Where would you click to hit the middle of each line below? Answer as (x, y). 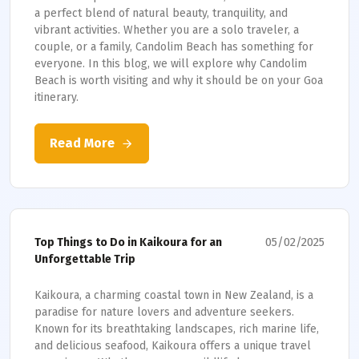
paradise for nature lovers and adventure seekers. (164, 312)
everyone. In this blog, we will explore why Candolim (171, 64)
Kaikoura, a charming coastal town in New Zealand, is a (174, 295)
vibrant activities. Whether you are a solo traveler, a (167, 30)
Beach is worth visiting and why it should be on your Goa (179, 81)
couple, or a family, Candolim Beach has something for (174, 47)
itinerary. (56, 97)
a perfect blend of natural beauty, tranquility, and (161, 13)
